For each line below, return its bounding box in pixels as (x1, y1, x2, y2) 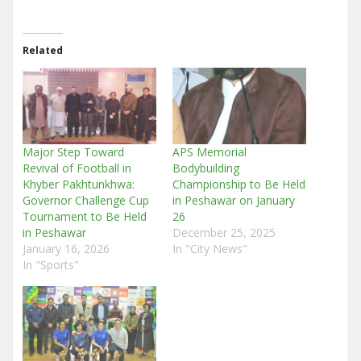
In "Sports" (23, 257, 79, 273)
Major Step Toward (23, 144, 124, 160)
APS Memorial (172, 144, 247, 160)
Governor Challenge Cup (23, 193, 149, 209)
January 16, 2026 (23, 241, 110, 257)
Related (23, 44, 63, 58)
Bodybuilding (172, 160, 239, 176)
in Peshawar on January (172, 193, 295, 209)
